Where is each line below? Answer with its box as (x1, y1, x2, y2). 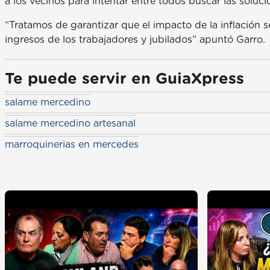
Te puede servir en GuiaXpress (5, 71, 244, 87)
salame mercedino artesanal (5, 118, 136, 128)
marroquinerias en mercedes (5, 139, 139, 149)
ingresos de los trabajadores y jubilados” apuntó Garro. (5, 34, 265, 45)
